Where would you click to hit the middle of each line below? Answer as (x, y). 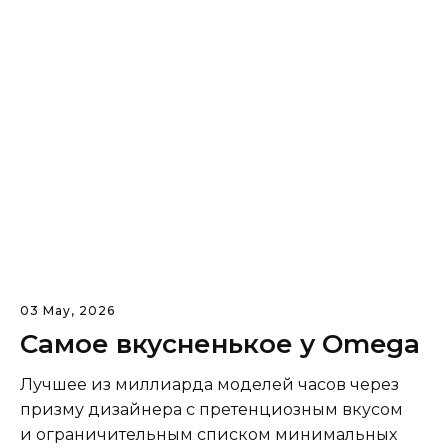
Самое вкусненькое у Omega (220, 344)
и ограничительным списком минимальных (208, 435)
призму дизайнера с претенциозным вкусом (211, 410)
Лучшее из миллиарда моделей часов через (209, 385)
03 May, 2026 (67, 311)
